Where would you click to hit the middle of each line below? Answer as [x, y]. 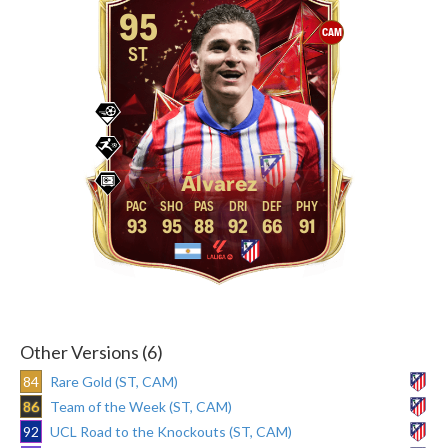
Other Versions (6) [91, 351]
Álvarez [218, 184]
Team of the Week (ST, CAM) [141, 406]
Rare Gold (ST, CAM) [114, 381]
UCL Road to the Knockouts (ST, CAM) [171, 431]
